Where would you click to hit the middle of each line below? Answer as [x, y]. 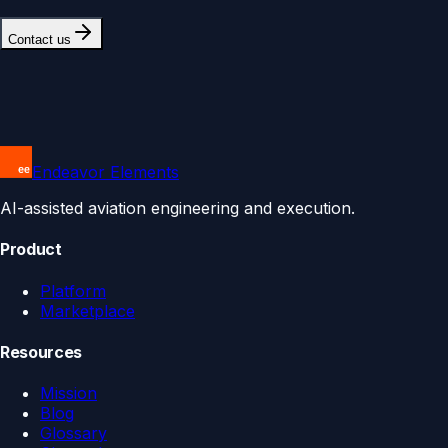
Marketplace [87, 310]
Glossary [73, 433]
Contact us [39, 40]
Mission [68, 393]
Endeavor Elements [105, 172]
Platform [73, 290]
